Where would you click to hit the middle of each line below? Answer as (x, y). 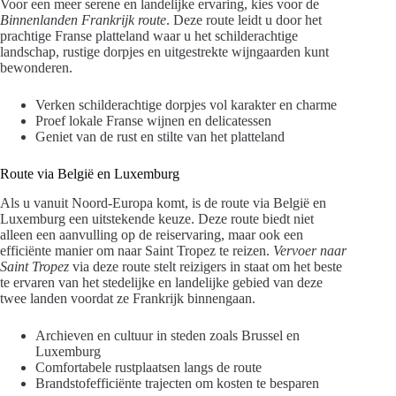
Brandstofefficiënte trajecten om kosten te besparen (177, 384)
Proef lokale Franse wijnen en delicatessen (153, 121)
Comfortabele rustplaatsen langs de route (148, 368)
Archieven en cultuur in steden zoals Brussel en (168, 336)
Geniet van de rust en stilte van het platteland (160, 137)
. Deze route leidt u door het (244, 20)
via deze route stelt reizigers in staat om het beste (206, 267)
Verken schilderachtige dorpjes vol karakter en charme (186, 105)
